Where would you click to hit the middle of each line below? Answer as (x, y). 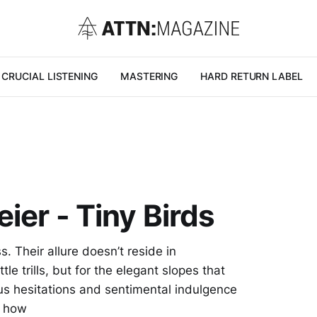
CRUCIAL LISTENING (50, 76)
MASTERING (149, 76)
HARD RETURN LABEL (252, 76)
